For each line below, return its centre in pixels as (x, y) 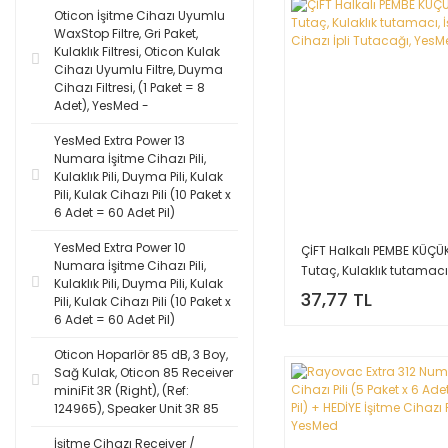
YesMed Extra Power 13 (119, 140)
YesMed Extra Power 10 (120, 247)
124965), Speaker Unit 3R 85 (136, 408)
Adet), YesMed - (101, 105)
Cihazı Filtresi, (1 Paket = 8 (129, 87)
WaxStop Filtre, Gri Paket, (126, 33)
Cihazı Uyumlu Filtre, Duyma (138, 69)
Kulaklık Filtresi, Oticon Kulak (137, 51)
